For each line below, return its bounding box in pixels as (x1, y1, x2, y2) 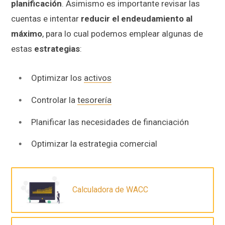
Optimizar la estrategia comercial (31, 139, 157, 149)
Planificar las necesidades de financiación (31, 117, 189, 127)
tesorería (77, 94, 111, 105)
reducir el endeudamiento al (81, 14, 192, 24)
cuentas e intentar (11, 14, 81, 24)
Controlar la (31, 94, 77, 105)
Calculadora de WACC (72, 185, 148, 195)
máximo (11, 29, 42, 39)
